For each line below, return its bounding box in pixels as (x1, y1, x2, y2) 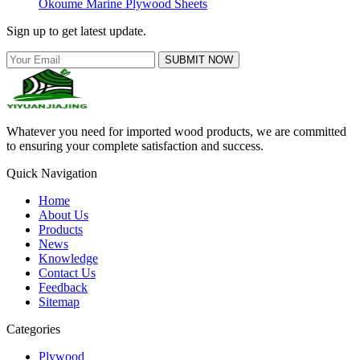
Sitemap (39, 294, 80, 309)
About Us (39, 207, 88, 222)
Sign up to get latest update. (6, 23, 146, 38)
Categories (6, 321, 60, 336)
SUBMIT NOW (165, 53, 233, 66)
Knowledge (39, 251, 98, 265)
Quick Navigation (6, 166, 97, 180)
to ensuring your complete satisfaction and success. (6, 138, 264, 153)
